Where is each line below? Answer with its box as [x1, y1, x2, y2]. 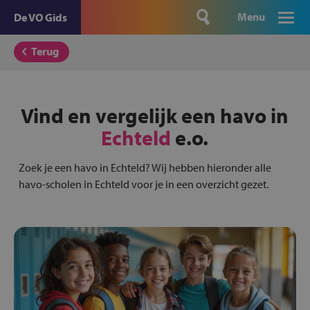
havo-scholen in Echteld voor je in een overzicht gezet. [18, 177, 268, 191]
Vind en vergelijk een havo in [21, 102, 289, 129]
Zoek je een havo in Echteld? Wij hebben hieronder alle [18, 161, 271, 174]
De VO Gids [14, 10, 67, 24]
